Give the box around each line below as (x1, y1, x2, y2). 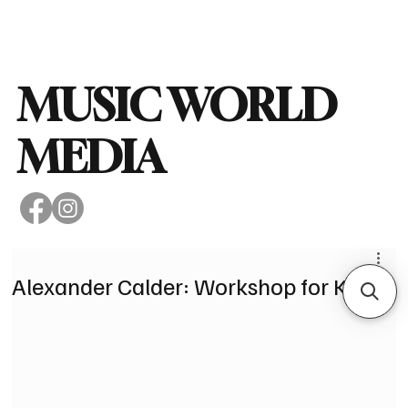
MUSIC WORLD (18, 77, 336, 131)
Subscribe (287, 20, 332, 34)
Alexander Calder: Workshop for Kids (12, 270, 376, 301)
